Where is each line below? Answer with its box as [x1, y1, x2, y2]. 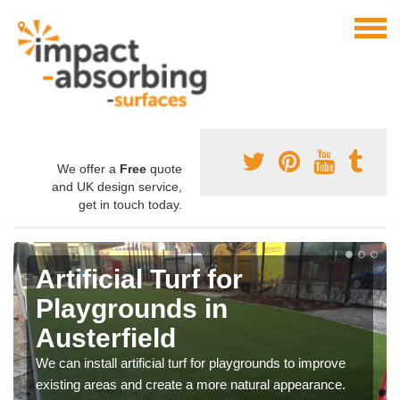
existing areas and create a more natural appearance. [36, 377, 346, 393]
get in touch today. [79, 197, 182, 212]
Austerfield [36, 323, 176, 354]
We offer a [57, 162, 120, 177]
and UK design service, [52, 179, 182, 195]
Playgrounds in [36, 294, 228, 324]
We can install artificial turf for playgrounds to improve [36, 355, 346, 371]
